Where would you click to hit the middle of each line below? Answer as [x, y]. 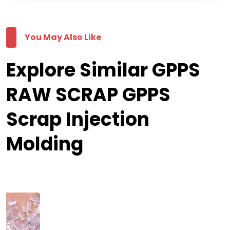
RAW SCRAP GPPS [88, 95]
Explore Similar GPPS [103, 70]
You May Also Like [63, 37]
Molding [45, 144]
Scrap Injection [78, 120]
